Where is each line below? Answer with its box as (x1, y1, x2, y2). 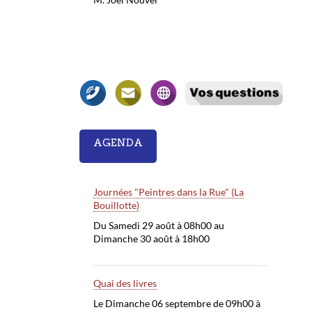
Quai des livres (93, 277, 157, 290)
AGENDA (93, 136, 143, 149)
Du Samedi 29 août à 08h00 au (93, 219, 224, 232)
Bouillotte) (93, 199, 139, 212)
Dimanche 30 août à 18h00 (93, 233, 210, 245)
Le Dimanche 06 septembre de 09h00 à (93, 297, 260, 310)
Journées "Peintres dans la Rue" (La (93, 186, 244, 198)
